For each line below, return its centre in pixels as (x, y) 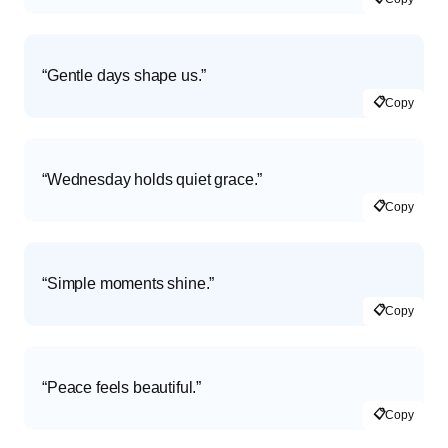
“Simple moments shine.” (128, 283)
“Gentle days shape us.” (124, 75)
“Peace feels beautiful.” (122, 387)
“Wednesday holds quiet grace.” (152, 179)
